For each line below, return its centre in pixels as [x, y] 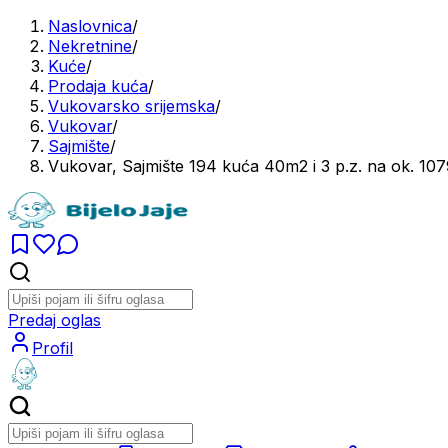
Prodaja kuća [98, 86]
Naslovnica [90, 26]
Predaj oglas [54, 320]
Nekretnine [90, 46]
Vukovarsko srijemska [131, 106]
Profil [52, 348]
